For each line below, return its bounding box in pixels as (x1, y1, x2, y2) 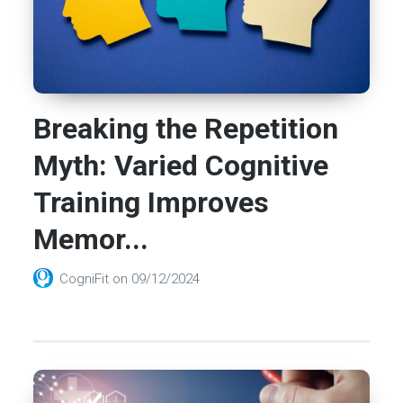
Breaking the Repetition (33, 112, 339, 147)
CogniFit (59, 271, 113, 288)
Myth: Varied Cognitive (33, 148, 329, 184)
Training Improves (33, 185, 270, 220)
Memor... (33, 222, 149, 257)
